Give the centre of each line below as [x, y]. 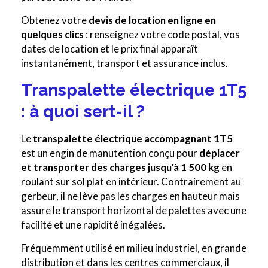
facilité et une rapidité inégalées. [93, 225]
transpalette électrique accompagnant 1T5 [133, 139]
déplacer [220, 153]
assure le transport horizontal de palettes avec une [134, 211]
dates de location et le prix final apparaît [109, 49]
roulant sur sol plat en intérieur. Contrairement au [131, 182]
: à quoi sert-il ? [83, 112]
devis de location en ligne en [152, 20]
